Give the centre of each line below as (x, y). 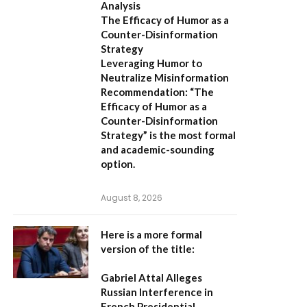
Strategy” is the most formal (168, 135)
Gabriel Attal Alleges (151, 278)
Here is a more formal (151, 234)
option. (118, 164)
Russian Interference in (157, 292)
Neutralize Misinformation (165, 77)
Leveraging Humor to (151, 63)
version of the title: (148, 249)
